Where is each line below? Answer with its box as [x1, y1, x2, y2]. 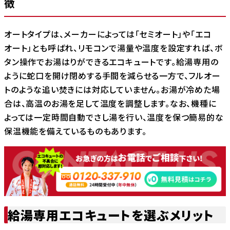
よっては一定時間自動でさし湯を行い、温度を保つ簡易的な [4, 111, 224, 124]
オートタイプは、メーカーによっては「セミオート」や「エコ [4, 28, 212, 41]
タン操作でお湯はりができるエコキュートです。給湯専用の [4, 55, 219, 68]
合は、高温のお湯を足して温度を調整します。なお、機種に [4, 97, 217, 110]
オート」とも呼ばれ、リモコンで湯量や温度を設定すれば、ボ [4, 42, 223, 54]
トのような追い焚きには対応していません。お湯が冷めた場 [4, 83, 220, 96]
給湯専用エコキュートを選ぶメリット [7, 206, 215, 224]
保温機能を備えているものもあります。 [4, 125, 147, 138]
